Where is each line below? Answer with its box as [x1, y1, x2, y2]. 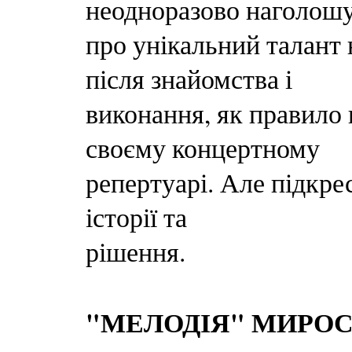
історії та [86, 200, 187, 234]
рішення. [86, 234, 185, 269]
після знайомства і [86, 61, 292, 96]
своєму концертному [86, 130, 320, 165]
